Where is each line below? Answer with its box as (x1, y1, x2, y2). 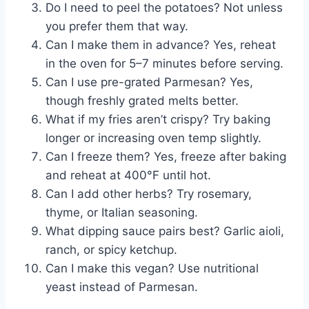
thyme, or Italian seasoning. (46, 206, 198, 220)
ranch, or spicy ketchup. (46, 243, 177, 257)
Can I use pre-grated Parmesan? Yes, (46, 75, 253, 90)
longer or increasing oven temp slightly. (46, 131, 261, 146)
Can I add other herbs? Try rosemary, (46, 187, 252, 201)
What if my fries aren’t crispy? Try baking (46, 112, 270, 127)
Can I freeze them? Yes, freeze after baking (46, 150, 286, 164)
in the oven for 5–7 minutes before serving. (46, 57, 283, 71)
